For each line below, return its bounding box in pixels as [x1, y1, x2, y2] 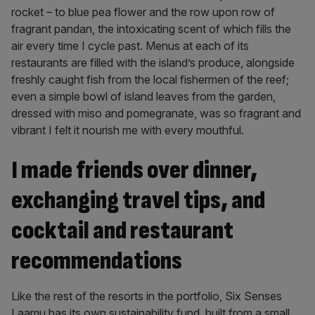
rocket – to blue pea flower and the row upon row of [11, 5, 275, 19]
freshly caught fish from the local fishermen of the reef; [11, 72, 289, 86]
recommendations [11, 246, 182, 276]
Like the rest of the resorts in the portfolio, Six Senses [11, 289, 282, 303]
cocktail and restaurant [11, 216, 233, 246]
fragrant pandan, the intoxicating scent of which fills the [11, 22, 291, 36]
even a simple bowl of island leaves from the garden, [11, 89, 276, 103]
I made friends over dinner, [11, 155, 257, 186]
